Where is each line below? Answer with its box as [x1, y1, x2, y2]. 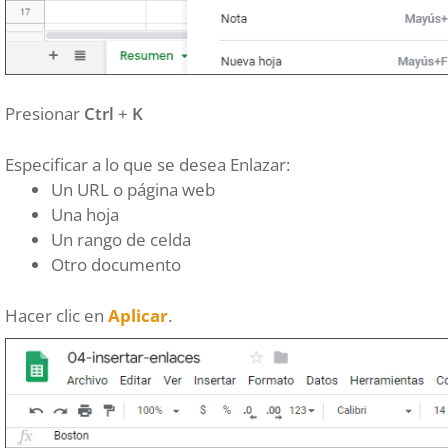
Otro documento [51, 252, 181, 276]
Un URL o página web [51, 177, 215, 201]
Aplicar [108, 303, 168, 327]
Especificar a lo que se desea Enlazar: [5, 152, 290, 176]
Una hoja [51, 202, 119, 226]
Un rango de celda [51, 227, 191, 251]
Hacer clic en [5, 303, 108, 327]
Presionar [5, 101, 84, 125]
